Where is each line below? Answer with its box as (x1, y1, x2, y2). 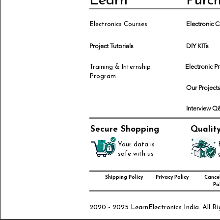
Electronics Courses (89, 21, 147, 27)
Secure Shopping (90, 125, 159, 134)
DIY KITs (186, 42, 209, 50)
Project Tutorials (89, 42, 134, 50)
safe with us (118, 150, 154, 157)
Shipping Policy (105, 174, 143, 180)
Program (89, 73, 116, 80)
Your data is (118, 141, 155, 148)
